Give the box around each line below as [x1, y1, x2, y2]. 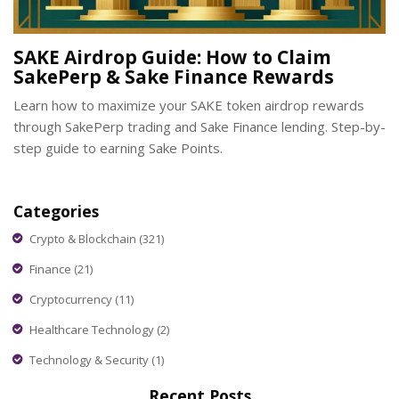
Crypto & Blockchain [29, 230, 139, 247]
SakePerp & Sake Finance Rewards [13, 64, 334, 90]
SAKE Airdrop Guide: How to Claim [13, 45, 331, 70]
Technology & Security [29, 351, 151, 368]
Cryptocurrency [29, 290, 115, 307]
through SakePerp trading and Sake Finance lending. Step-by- [13, 118, 386, 136]
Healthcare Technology [29, 321, 157, 338]
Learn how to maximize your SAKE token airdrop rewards [13, 96, 364, 115]
